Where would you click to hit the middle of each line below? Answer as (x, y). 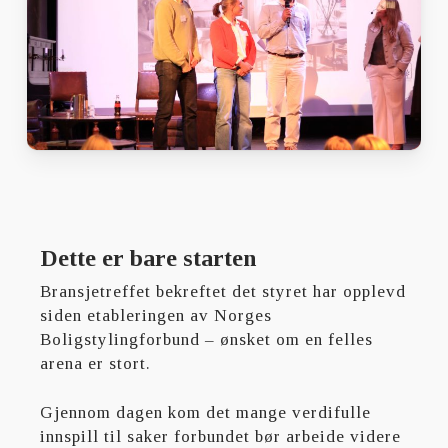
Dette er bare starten (148, 257)
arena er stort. (96, 363)
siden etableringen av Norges (156, 315)
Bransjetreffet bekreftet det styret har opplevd (223, 291)
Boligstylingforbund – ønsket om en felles (207, 339)
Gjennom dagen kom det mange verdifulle (206, 413)
